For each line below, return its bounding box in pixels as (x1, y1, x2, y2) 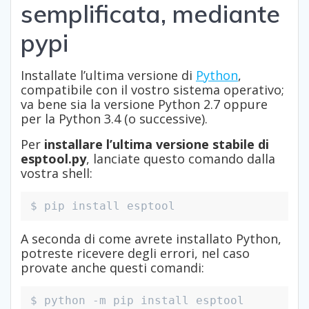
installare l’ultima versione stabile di (44, 136, 269, 153)
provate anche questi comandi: (21, 259, 204, 277)
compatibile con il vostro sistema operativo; (21, 81, 284, 99)
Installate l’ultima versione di (21, 67, 196, 84)
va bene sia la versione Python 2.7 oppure (21, 96, 268, 113)
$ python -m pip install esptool (30, 294, 244, 308)
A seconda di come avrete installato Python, (21, 230, 281, 248)
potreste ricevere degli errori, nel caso (21, 245, 250, 262)
